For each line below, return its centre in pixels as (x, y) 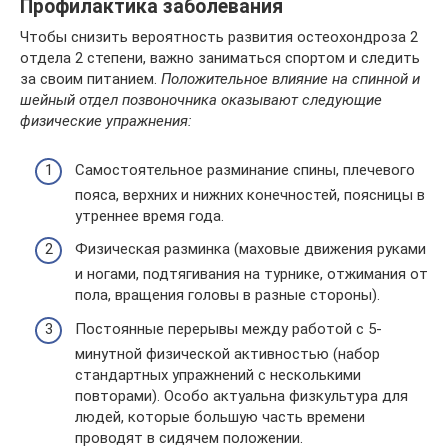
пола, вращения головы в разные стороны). (227, 295)
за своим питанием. (90, 79)
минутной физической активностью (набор (227, 353)
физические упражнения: (106, 121)
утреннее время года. (149, 215)
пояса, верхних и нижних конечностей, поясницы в (250, 194)
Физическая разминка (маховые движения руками (250, 249)
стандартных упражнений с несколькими (218, 374)
